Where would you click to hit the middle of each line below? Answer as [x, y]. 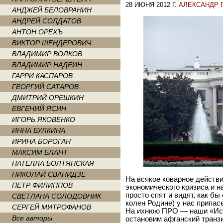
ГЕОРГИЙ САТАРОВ [45, 87]
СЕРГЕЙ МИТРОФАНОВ [52, 207]
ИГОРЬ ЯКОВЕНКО [44, 119]
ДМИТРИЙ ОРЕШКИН [48, 98]
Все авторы [32, 218]
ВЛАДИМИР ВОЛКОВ [47, 54]
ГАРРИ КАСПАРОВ [42, 76]
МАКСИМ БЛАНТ [40, 152]
